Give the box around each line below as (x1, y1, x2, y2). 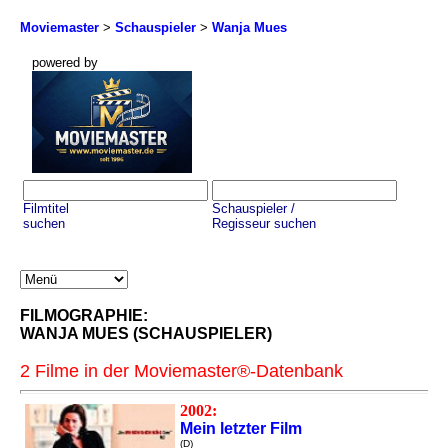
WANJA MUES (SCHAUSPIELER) (20, 325, 272, 343)
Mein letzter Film (180, 420, 302, 438)
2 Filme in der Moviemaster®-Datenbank (20, 361, 343, 382)
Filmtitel (23, 201, 69, 217)
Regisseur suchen (212, 216, 316, 232)
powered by (32, 55, 98, 70)
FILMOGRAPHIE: (20, 307, 148, 325)
